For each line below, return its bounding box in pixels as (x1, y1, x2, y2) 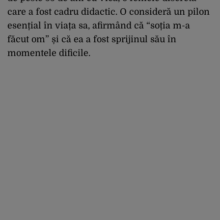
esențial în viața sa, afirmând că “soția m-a (7, 20, 190, 30)
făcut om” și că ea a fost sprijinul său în (7, 34, 176, 44)
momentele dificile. (7, 48, 90, 58)
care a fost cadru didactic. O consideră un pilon (7, 6, 210, 17)
